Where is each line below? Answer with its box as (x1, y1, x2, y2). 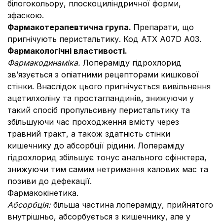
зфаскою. (7, 10, 44, 20)
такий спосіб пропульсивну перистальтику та (7, 105, 190, 115)
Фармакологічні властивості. (7, 46, 127, 56)
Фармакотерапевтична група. (7, 22, 133, 32)
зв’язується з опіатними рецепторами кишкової (7, 70, 199, 79)
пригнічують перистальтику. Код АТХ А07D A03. (7, 34, 201, 44)
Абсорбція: (7, 200, 53, 210)
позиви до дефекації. (7, 176, 92, 186)
